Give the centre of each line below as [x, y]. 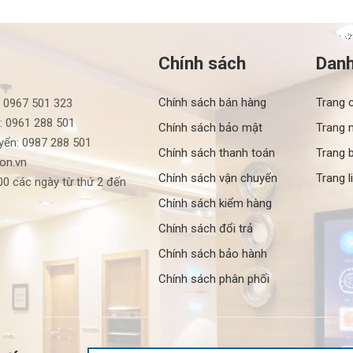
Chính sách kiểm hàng [215, 203]
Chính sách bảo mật [210, 127]
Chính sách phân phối [214, 279]
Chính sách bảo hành [212, 253]
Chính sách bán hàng [212, 102]
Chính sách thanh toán [216, 152]
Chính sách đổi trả [205, 228]
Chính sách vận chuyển [217, 178]
